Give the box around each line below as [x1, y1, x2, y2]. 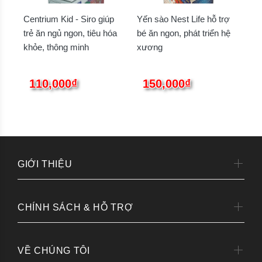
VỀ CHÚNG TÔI [18, 246, 90, 256]
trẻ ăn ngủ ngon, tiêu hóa [23, 28, 117, 39]
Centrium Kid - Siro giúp [23, 14, 114, 25]
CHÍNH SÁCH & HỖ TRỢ [18, 202, 133, 213]
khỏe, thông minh [23, 42, 89, 53]
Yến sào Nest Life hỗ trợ [137, 14, 230, 25]
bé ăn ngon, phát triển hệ [137, 28, 230, 39]
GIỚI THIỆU [18, 159, 73, 170]
